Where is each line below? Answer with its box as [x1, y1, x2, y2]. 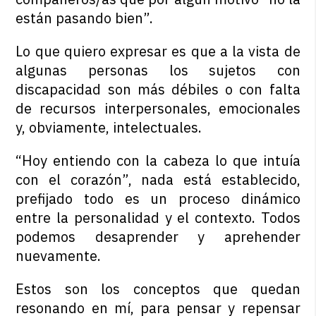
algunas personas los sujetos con [16, 61, 300, 80]
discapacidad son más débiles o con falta [16, 80, 300, 99]
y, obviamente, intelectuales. [16, 118, 202, 138]
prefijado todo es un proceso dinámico [16, 189, 300, 209]
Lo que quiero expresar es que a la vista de [16, 42, 300, 61]
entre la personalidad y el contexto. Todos [16, 208, 300, 228]
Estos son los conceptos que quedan [16, 279, 300, 299]
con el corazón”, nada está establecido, [16, 170, 300, 190]
